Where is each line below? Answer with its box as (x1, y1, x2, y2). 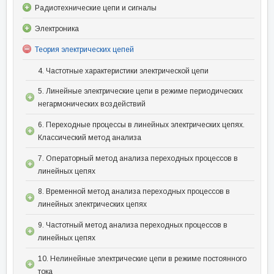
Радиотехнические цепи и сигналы (35, 3, 157, 12)
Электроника (35, 24, 79, 33)
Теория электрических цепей (35, 45, 134, 54)
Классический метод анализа (38, 133, 141, 142)
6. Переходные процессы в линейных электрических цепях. (38, 120, 245, 129)
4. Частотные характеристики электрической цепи (38, 66, 209, 75)
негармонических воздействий (38, 100, 146, 109)
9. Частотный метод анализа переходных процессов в (38, 220, 228, 229)
